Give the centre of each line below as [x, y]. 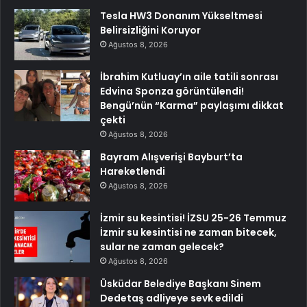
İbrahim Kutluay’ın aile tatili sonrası [189, 76]
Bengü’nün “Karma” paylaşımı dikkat [192, 105]
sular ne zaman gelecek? [162, 246]
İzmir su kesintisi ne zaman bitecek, [188, 232]
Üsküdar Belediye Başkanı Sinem [181, 283]
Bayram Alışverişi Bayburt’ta [171, 157]
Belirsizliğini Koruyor [150, 30]
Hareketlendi [133, 171]
